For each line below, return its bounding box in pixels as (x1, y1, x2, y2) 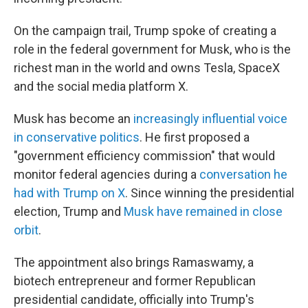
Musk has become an (14, 111, 133, 126)
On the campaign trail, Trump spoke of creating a (14, 23, 276, 38)
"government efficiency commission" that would (14, 148, 275, 163)
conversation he (199, 167, 287, 181)
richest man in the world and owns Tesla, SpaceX (14, 60, 280, 75)
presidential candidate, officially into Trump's (14, 292, 254, 307)
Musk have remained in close (124, 204, 283, 219)
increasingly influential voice (133, 111, 287, 126)
